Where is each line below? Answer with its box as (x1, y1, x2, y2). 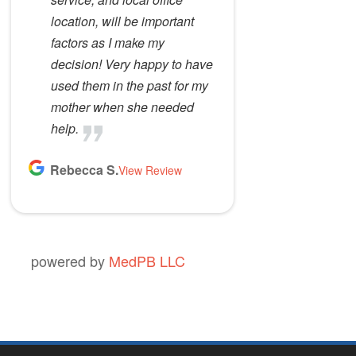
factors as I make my (50, 33, 164, 52)
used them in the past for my (50, 76, 208, 95)
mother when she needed (50, 98, 194, 116)
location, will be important (50, 12, 194, 30)
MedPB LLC (108, 250, 185, 271)
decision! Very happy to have (50, 55, 213, 73)
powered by (30, 250, 109, 271)
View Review (118, 162, 182, 178)
